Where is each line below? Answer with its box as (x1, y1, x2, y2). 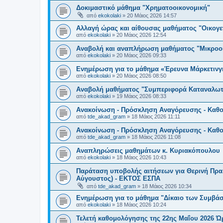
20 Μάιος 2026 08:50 (116, 72, 166, 79)
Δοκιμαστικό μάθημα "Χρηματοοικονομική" (76, 3, 210, 11)
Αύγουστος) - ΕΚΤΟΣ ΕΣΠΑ (76, 174, 160, 182)
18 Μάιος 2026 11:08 (131, 133, 181, 140)
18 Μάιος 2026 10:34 (142, 183, 192, 189)
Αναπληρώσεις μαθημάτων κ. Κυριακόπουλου (76, 146, 220, 154)
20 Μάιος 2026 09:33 (116, 52, 166, 58)
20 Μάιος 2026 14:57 (127, 12, 177, 18)
